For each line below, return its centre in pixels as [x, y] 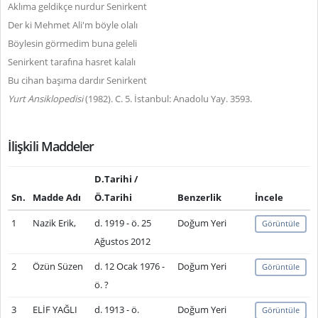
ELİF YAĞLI [55, 309]
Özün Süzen [57, 266]
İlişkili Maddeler [51, 146]
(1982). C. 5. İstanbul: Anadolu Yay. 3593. [169, 99]
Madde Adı [56, 197]
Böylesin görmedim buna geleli [72, 43]
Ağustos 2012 [122, 241]
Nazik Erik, [54, 223]
